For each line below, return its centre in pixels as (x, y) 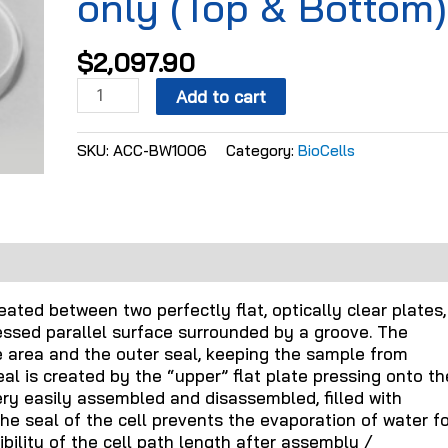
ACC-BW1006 (160, 151)
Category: (262, 151)
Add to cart (220, 96)
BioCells (327, 151)
